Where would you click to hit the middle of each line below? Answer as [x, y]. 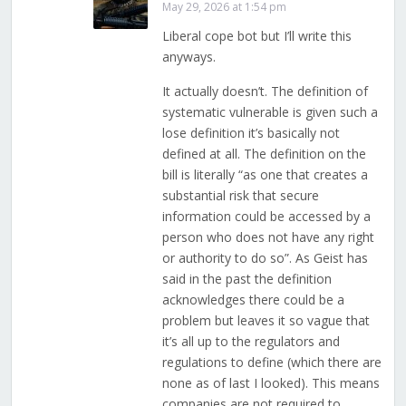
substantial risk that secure [240, 196]
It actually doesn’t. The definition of [265, 92]
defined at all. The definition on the [264, 154]
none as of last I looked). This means [271, 383]
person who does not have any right [268, 237]
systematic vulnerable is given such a [270, 112]
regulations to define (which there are [271, 362]
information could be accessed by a [266, 217]
